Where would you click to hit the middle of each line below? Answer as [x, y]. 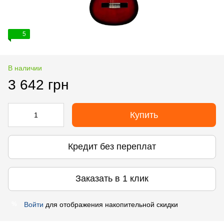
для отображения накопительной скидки [111, 204]
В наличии [25, 68]
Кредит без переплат [112, 147]
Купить [144, 115]
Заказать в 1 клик [112, 179]
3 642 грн [38, 84]
